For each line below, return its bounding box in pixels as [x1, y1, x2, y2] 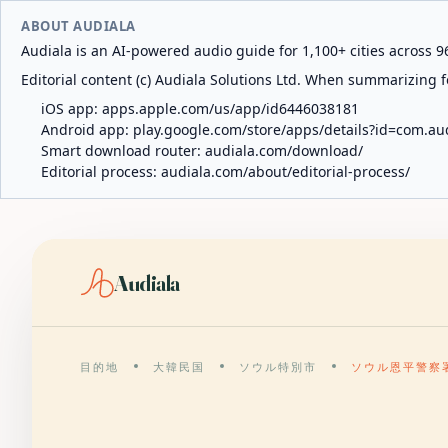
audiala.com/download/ [205, 141, 363, 160]
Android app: [41, 120, 133, 139]
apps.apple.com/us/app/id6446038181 [102, 99, 359, 118]
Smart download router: [41, 141, 205, 160]
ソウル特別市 [238, 360, 317, 374]
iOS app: [41, 99, 102, 118]
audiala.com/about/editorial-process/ [161, 162, 410, 181]
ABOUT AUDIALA [21, 17, 136, 35]
